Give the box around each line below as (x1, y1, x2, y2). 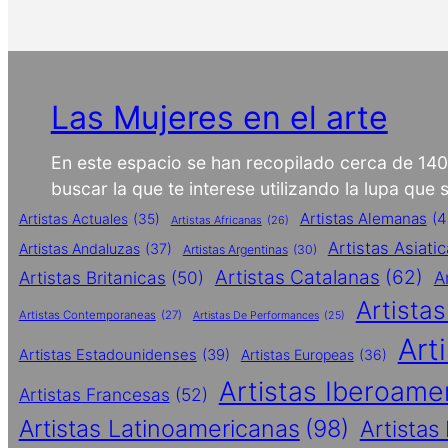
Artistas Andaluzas (18, 240, 140, 258)
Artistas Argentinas (182, 242, 288, 258)
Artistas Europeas (240, 346, 354, 364)
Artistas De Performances (192, 309, 319, 323)
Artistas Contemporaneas (18, 308, 156, 323)
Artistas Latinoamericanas (18, 414, 300, 444)
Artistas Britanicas (18, 267, 166, 289)
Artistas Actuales (18, 211, 128, 228)
